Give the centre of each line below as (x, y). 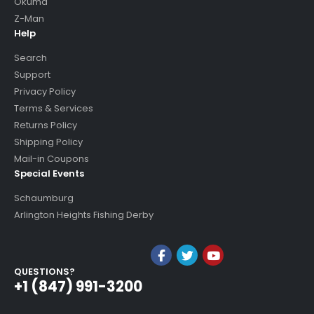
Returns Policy (46, 125)
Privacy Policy (45, 91)
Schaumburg (44, 198)
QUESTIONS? (45, 271)
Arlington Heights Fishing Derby (84, 214)
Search (30, 57)
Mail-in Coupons (52, 158)
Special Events (49, 173)
